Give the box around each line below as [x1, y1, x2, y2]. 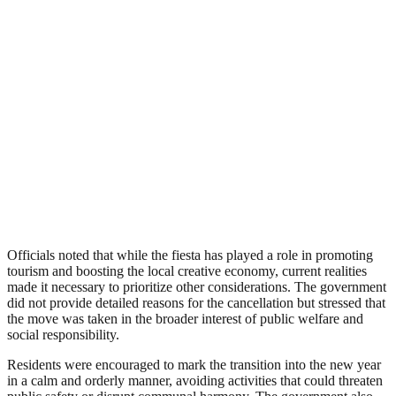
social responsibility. [7, 327, 119, 343]
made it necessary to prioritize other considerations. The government [7, 279, 386, 295]
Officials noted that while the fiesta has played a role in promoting [7, 247, 373, 263]
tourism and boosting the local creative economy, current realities [7, 263, 367, 279]
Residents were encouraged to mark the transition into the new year [7, 357, 381, 373]
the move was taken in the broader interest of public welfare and [7, 311, 363, 327]
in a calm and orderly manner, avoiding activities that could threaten [7, 373, 383, 389]
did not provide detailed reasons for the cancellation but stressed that [7, 295, 385, 311]
